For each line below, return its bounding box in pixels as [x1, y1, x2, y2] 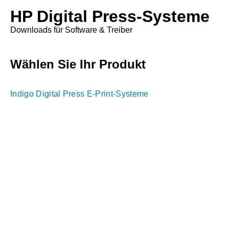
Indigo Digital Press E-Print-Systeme [10, 89, 149, 98]
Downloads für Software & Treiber [10, 26, 132, 34]
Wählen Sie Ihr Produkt [10, 57, 146, 71]
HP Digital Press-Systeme [10, 7, 210, 26]
